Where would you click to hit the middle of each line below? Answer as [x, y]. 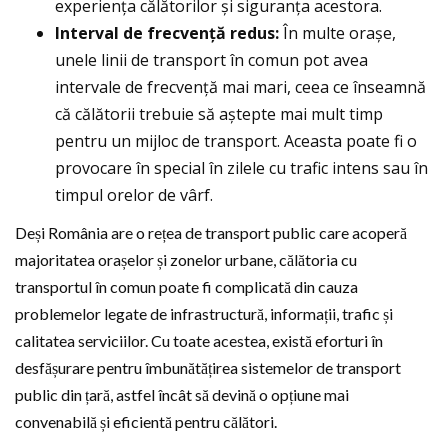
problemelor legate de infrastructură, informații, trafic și [204, 314]
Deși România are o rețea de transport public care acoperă [211, 233]
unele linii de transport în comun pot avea [211, 60]
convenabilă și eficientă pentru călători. [146, 422]
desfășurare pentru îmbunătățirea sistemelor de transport [208, 368]
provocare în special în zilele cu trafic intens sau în [241, 168]
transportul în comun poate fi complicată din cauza [186, 287]
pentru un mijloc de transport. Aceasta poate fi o [236, 141]
